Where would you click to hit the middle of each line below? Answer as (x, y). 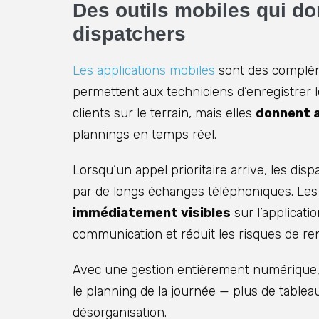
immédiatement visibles (152, 213)
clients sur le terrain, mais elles (164, 114)
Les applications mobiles (144, 71)
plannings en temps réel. (145, 135)
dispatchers (129, 34)
